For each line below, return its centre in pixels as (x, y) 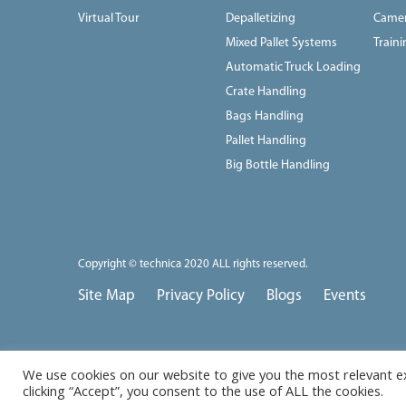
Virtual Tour (109, 18)
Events (345, 295)
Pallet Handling (266, 140)
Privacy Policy (201, 295)
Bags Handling (265, 116)
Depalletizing (261, 18)
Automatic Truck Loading (294, 67)
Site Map (106, 295)
